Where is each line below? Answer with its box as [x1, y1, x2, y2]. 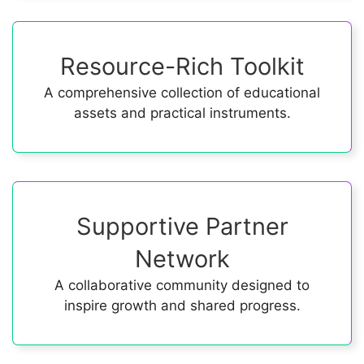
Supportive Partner [76, 212, 288, 240]
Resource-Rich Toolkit [59, 52, 305, 80]
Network [134, 245, 230, 273]
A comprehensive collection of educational [44, 84, 320, 101]
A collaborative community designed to [54, 277, 310, 293]
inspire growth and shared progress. [63, 297, 301, 314]
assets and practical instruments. [73, 105, 291, 121]
